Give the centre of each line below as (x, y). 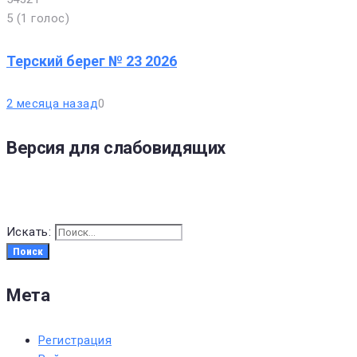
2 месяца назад (53, 103)
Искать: (29, 232)
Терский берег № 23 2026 (92, 61)
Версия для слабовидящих (116, 147)
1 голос (43, 18)
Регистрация (75, 340)
